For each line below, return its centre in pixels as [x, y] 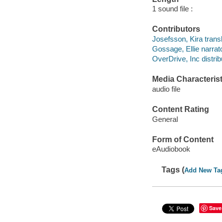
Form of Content [183, 139]
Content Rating [180, 110]
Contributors [176, 29]
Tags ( [173, 169]
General [165, 119]
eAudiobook [171, 149]
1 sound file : [172, 9]
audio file [166, 89]
